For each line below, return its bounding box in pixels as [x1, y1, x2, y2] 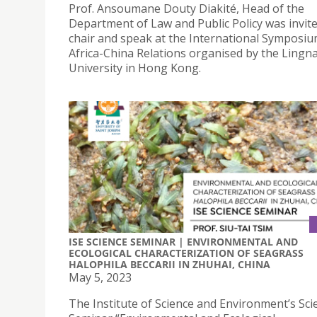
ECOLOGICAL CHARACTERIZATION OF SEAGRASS [69, 246, 304, 260]
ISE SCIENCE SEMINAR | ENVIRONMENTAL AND [69, 234, 298, 248]
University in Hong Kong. [69, 60, 201, 76]
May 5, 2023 [69, 269, 132, 285]
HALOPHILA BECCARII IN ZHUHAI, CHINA [69, 257, 270, 271]
